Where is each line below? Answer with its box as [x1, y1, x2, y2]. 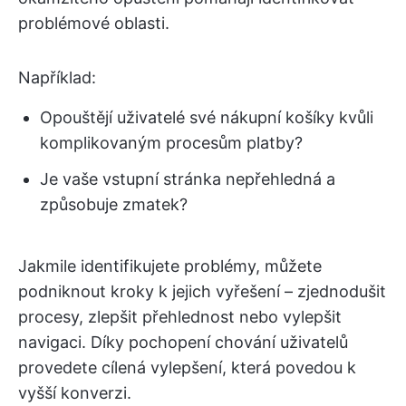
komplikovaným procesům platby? [40, 133, 303, 152]
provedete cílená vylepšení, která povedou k [18, 358, 356, 377]
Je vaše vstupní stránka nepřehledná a [40, 169, 335, 188]
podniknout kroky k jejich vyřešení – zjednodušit [18, 282, 386, 301]
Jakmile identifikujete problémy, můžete [18, 256, 322, 275]
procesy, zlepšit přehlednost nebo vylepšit [18, 307, 342, 326]
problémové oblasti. [18, 14, 169, 33]
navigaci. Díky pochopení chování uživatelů [18, 333, 348, 352]
